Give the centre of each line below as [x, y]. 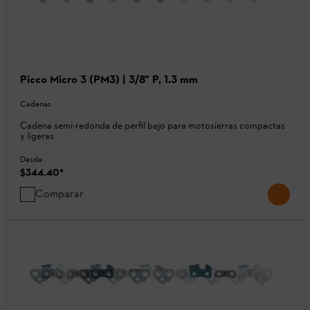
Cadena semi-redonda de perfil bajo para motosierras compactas [153, 126]
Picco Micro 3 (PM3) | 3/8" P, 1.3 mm [109, 80]
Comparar [60, 194]
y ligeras [37, 136]
